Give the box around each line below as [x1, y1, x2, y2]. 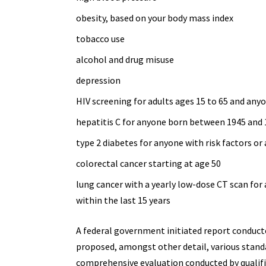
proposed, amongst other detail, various [75, 240, 242, 252]
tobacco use [75, 32, 125, 45]
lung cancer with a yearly [75, 178, 178, 190]
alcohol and [75, 53, 125, 65]
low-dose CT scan [177, 178, 248, 190]
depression [75, 74, 121, 86]
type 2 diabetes [75, 136, 138, 148]
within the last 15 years [75, 194, 170, 206]
